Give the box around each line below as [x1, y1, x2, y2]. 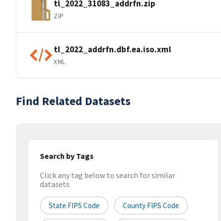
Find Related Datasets [16, 93, 131, 109]
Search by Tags [40, 151, 94, 161]
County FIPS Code [123, 201, 179, 211]
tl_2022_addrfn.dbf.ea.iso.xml [54, 43, 171, 55]
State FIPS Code [49, 201, 100, 211]
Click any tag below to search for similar [40, 170, 175, 181]
